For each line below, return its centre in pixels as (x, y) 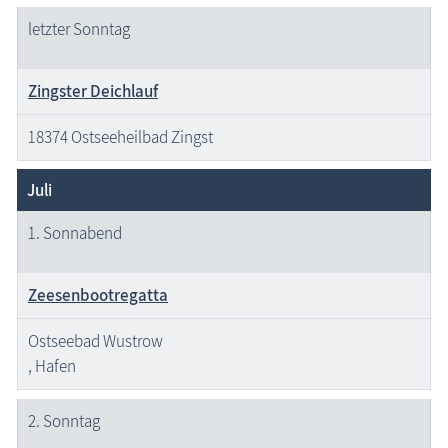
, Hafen (52, 366)
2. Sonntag (64, 420)
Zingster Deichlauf (93, 90)
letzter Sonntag (79, 28)
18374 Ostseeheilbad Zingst (120, 136)
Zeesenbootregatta (98, 295)
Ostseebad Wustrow (95, 341)
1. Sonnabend (75, 233)
